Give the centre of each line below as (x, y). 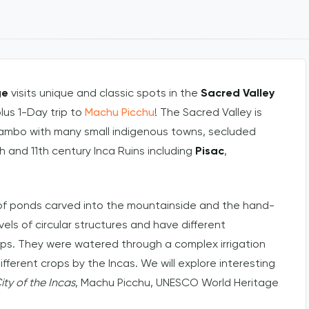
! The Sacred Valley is (208, 113)
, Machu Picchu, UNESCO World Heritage (177, 283)
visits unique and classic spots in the (104, 94)
